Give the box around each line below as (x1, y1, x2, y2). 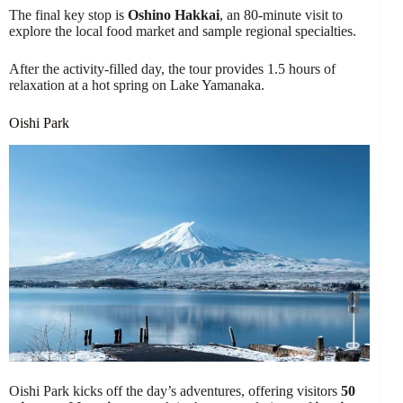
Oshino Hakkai (128, 6, 219, 22)
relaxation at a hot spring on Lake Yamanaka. (9, 76, 264, 93)
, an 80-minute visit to (219, 6, 343, 22)
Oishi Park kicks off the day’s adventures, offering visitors (9, 383, 341, 399)
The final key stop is (9, 6, 128, 22)
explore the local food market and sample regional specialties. (9, 22, 356, 39)
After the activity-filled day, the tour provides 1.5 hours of (9, 60, 336, 76)
